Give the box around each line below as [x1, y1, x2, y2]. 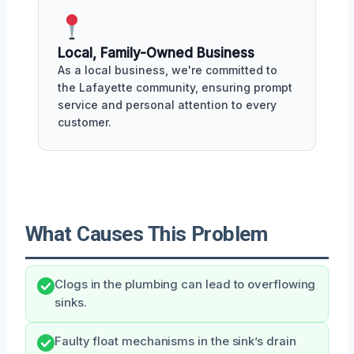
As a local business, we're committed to [58, 62, 277, 77]
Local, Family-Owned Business [58, 44, 254, 61]
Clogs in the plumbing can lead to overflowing [55, 277, 316, 292]
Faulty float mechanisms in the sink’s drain [55, 333, 296, 348]
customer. [58, 115, 111, 129]
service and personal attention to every [58, 97, 277, 111]
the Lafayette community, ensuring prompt [58, 80, 292, 94]
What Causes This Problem [25, 221, 268, 246]
